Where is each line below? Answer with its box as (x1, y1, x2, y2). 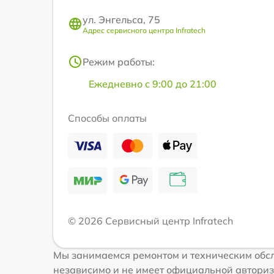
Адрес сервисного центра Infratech (83, 25, 206, 35)
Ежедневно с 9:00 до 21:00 (89, 77, 217, 90)
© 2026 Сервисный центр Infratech (68, 214, 233, 227)
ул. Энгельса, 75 (83, 13, 160, 26)
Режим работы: (83, 55, 155, 68)
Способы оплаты (68, 111, 147, 124)
